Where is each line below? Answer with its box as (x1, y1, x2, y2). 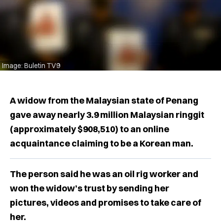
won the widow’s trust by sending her (10, 182, 169, 194)
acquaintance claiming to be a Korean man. (10, 137, 193, 149)
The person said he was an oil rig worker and (10, 168, 198, 180)
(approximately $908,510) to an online (10, 123, 169, 135)
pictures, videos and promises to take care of (10, 196, 201, 208)
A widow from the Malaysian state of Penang (10, 94, 198, 106)
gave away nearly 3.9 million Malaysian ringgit (10, 109, 204, 120)
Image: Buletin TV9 (2, 61, 60, 70)
